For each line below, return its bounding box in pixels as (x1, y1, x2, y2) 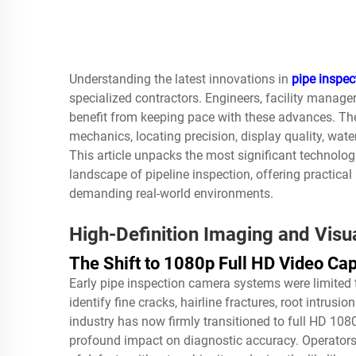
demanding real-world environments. (69, 186, 273, 201)
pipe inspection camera (100, 276, 230, 291)
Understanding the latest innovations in (69, 72, 292, 87)
